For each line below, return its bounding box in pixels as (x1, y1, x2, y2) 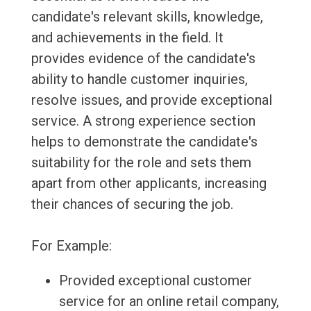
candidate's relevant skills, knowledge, (31, 8, 263, 26)
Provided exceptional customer (58, 272, 252, 289)
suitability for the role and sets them (31, 154, 251, 171)
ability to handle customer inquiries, (31, 71, 248, 88)
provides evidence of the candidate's (31, 50, 255, 67)
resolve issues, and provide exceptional (31, 92, 272, 109)
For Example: (31, 237, 112, 255)
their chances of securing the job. (31, 196, 233, 213)
